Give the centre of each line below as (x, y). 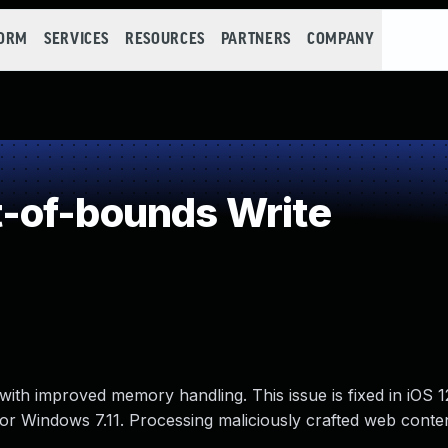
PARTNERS (255, 39)
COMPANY (340, 39)
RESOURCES (165, 39)
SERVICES (76, 39)
